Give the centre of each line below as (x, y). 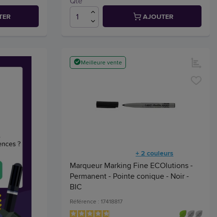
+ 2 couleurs (155, 153)
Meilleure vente (101, 62)
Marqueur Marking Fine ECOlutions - (131, 165)
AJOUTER (158, 16)
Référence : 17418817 (96, 201)
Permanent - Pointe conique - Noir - (129, 176)
